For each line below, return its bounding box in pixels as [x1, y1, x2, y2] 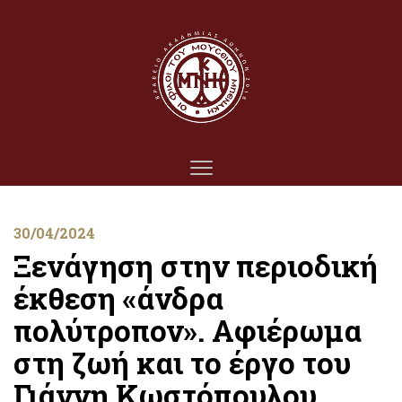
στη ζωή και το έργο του [13, 343, 351, 382]
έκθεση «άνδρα [13, 278, 223, 318]
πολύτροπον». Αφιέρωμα [13, 310, 362, 350]
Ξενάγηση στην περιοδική [13, 246, 378, 285]
